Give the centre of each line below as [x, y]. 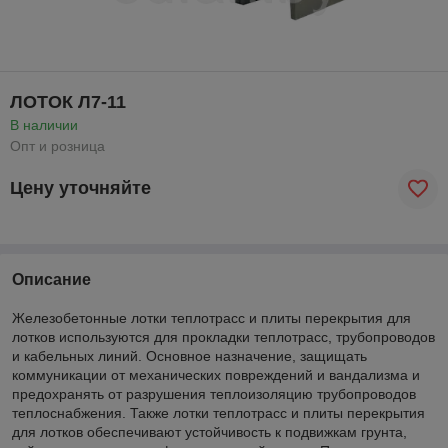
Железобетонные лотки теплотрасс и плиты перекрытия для [211, 317]
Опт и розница [57, 145]
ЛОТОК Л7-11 [68, 101]
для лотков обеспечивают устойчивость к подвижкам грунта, [209, 431]
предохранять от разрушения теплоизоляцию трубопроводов [214, 393]
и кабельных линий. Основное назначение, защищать [189, 355]
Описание [51, 279]
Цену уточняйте [80, 188]
